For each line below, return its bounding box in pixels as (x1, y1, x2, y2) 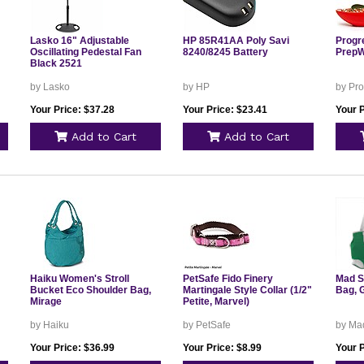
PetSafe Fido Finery (182, 273, 273, 284)
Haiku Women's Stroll (29, 273, 129, 284)
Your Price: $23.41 (182, 104, 267, 115)
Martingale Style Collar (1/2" (182, 284, 312, 296)
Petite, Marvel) (182, 296, 249, 307)
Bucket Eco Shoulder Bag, (29, 284, 151, 296)
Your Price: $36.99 (29, 342, 115, 353)
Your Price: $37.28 (29, 104, 115, 115)
